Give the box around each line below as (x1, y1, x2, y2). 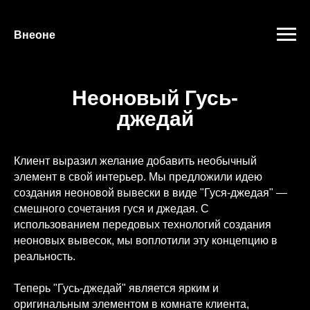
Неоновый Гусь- (72, 86, 238, 109)
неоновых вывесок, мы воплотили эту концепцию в (14, 235, 277, 246)
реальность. (14, 250, 75, 262)
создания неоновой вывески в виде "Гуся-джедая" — (14, 187, 287, 199)
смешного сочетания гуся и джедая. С (14, 203, 209, 215)
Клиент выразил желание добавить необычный (14, 155, 257, 167)
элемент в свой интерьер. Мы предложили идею (14, 171, 262, 183)
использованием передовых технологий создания (14, 219, 271, 230)
